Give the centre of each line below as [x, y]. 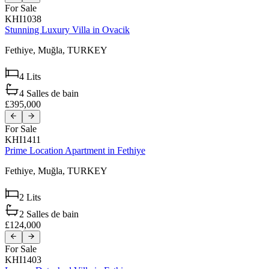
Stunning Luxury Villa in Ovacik [67, 30]
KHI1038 [23, 19]
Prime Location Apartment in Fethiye [75, 150]
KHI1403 [23, 259]
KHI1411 [23, 139]
